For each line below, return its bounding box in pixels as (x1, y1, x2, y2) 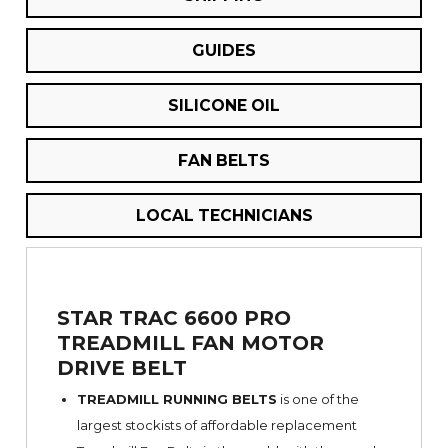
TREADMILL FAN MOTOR (57, 330, 324, 355)
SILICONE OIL (168, 95, 280, 115)
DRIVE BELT (57, 355, 187, 380)
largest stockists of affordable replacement (76, 416, 357, 433)
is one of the (276, 390, 359, 407)
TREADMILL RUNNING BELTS (76, 390, 277, 407)
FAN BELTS (178, 150, 270, 170)
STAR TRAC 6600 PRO (57, 305, 291, 330)
